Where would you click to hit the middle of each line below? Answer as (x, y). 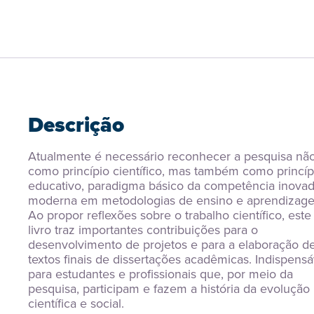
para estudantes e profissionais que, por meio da (161, 274)
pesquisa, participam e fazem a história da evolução (169, 289)
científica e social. (76, 303)
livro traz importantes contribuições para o (143, 230)
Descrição (76, 125)
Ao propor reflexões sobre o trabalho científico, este (170, 215)
